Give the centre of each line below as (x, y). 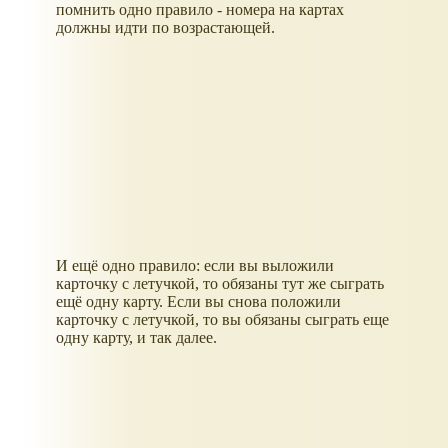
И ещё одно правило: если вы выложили (195, 266)
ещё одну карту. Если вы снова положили (198, 302)
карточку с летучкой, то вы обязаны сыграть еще (222, 320)
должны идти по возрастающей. (165, 28)
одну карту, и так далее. (136, 338)
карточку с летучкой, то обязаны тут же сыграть (220, 284)
